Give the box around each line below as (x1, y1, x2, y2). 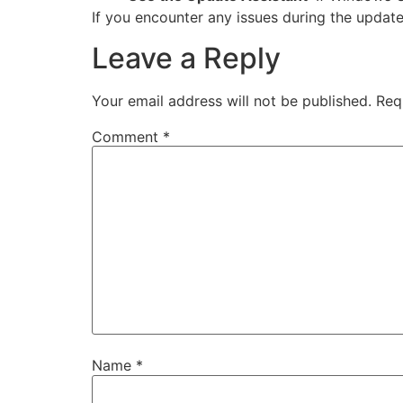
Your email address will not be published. (92, 91, 372, 110)
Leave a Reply (92, 40, 281, 76)
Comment (92, 127, 163, 146)
